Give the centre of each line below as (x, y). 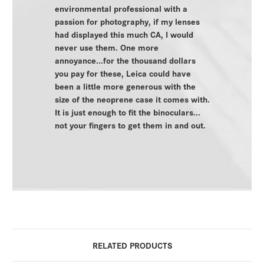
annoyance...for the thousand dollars (125, 60)
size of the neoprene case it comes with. (132, 98)
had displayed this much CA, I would (124, 34)
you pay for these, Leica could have (123, 72)
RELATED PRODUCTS (132, 245)
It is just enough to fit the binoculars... (127, 111)
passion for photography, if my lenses (127, 21)
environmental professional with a (121, 8)
